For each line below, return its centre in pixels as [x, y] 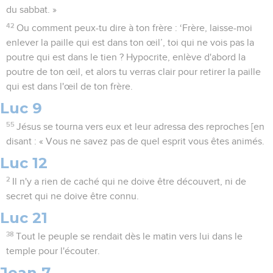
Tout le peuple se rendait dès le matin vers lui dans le [129, 237]
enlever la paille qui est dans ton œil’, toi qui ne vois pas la [130, 43]
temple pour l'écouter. [53, 251]
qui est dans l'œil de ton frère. [69, 87]
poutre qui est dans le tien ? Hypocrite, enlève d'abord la [126, 58]
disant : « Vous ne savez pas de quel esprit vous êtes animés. [135, 142]
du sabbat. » [31, 10]
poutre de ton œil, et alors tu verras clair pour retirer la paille [133, 72]
